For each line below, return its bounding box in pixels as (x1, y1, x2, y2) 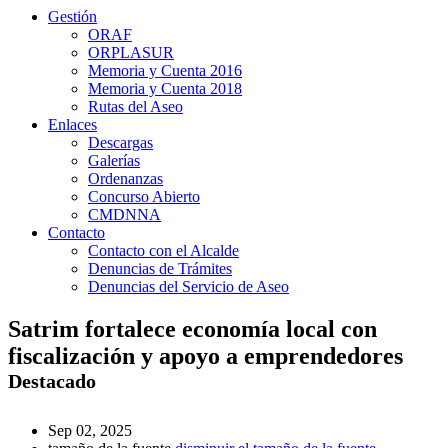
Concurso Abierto (88, 187, 200, 205)
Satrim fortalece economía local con (8, 315, 377, 342)
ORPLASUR (88, 43, 174, 61)
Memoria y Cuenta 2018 (88, 79, 242, 97)
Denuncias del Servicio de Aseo (88, 277, 289, 295)
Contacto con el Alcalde (88, 241, 239, 259)
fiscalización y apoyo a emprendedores (8, 342, 403, 369)
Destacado (8, 369, 96, 392)
